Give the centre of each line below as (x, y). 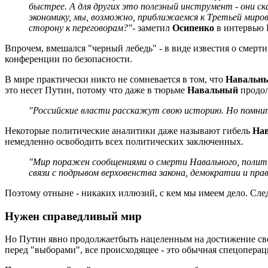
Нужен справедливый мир (73, 216)
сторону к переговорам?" (80, 28)
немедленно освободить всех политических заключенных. (124, 141)
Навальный (213, 90)
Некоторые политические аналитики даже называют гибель (129, 130)
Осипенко (193, 28)
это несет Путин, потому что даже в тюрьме (96, 90)
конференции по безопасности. (68, 59)
